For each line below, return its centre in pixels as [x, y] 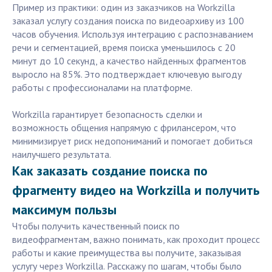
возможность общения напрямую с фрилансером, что [124, 128]
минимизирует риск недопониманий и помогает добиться [132, 141]
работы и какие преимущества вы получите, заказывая [127, 253]
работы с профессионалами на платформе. [102, 88]
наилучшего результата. [62, 155]
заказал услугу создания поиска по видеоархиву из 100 [128, 21]
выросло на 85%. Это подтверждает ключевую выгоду [127, 74]
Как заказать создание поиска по [110, 171]
